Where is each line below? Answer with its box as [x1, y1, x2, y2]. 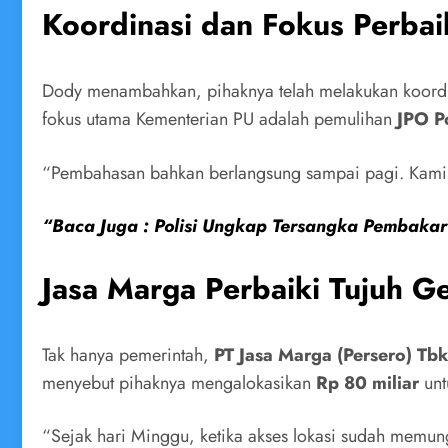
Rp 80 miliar [316, 369, 419, 396]
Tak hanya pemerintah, [42, 341, 214, 368]
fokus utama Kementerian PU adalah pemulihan [42, 106, 397, 133]
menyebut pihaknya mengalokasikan [42, 369, 316, 396]
